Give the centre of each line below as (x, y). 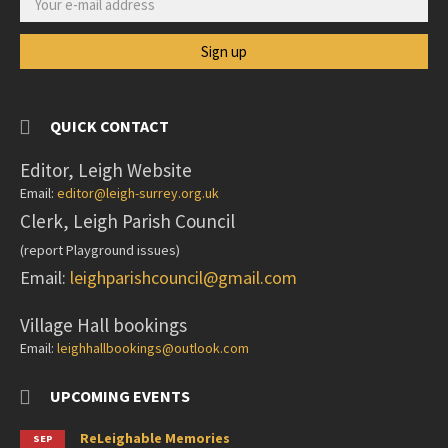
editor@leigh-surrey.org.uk (138, 193)
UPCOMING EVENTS (120, 396)
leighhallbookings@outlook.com (153, 348)
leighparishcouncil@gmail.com (183, 278)
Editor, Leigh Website (106, 170)
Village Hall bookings (103, 325)
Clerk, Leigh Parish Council (127, 221)
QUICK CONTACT (109, 126)
